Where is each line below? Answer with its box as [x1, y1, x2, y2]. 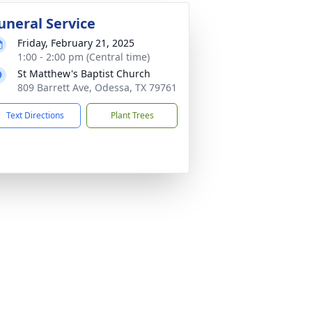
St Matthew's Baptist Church [17, 67, 150, 80]
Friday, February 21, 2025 [17, 36, 134, 49]
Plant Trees [110, 109, 154, 121]
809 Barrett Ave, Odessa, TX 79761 [17, 81, 177, 94]
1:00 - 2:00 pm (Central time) [17, 50, 150, 63]
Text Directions [6, 109, 64, 121]
